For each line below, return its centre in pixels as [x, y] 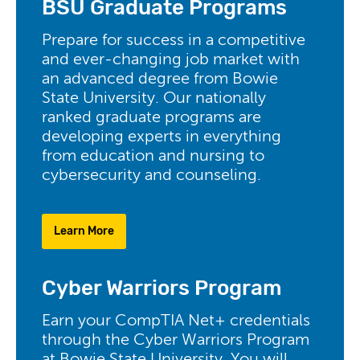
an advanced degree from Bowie [160, 80]
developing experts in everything [162, 137]
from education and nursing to [153, 157]
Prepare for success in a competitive [174, 41]
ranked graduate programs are [151, 118]
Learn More [84, 231]
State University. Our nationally [154, 99]
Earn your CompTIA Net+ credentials [176, 321]
